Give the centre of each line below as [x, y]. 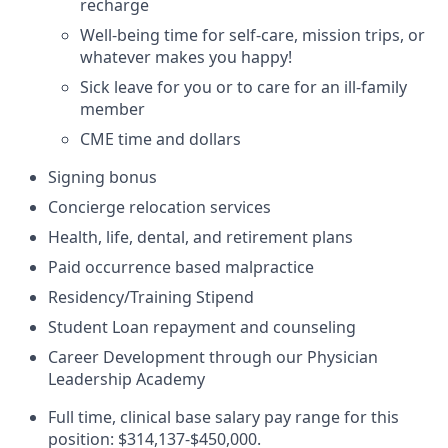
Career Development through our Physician [213, 357]
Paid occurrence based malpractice [181, 267]
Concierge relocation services [159, 207]
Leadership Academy [126, 379]
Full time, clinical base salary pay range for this [223, 417]
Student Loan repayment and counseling [202, 327]
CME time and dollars [160, 139]
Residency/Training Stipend [151, 297]
